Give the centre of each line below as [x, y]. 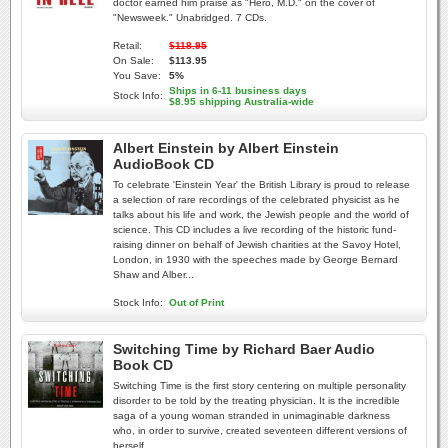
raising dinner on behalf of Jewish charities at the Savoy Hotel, [257, 244]
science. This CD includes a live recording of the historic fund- [254, 229]
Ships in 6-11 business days [238, 90]
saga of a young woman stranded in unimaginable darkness [251, 415]
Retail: [127, 45]
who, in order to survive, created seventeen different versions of [260, 430]
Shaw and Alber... [153, 274]
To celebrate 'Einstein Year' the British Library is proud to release [261, 184]
